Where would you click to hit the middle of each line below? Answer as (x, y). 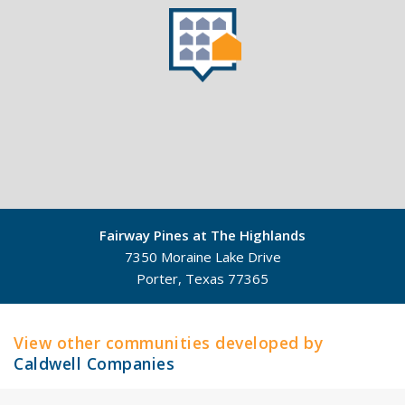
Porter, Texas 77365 (202, 278)
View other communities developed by (169, 343)
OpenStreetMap (366, 297)
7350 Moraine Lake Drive (202, 256)
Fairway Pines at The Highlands (202, 235)
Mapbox (301, 297)
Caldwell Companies (94, 364)
